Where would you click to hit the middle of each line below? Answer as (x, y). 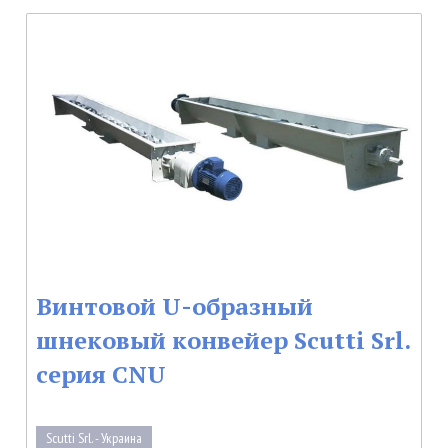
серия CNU (100, 373)
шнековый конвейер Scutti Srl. (222, 339)
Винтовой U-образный (174, 305)
